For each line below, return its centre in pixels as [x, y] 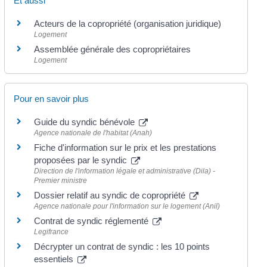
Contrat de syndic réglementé [92, 221]
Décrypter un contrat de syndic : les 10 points [122, 247]
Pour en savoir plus [51, 99]
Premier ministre [60, 181]
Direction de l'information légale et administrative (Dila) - [124, 171]
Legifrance [51, 232]
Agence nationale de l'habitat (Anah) [93, 133]
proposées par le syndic [81, 160]
